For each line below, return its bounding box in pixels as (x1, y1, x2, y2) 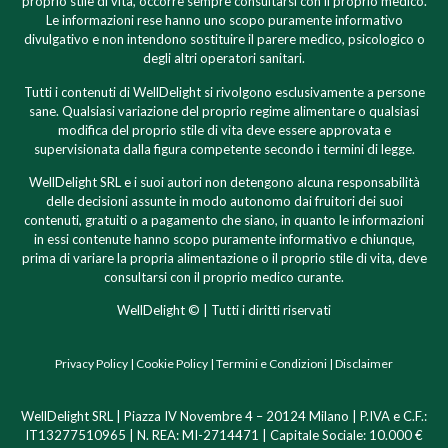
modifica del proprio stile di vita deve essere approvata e (57, 121, 391, 138)
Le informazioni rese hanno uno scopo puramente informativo (45, 12, 403, 29)
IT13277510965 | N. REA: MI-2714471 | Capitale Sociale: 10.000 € (25, 427, 423, 444)
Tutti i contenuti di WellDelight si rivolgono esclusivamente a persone (23, 83, 425, 100)
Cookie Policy (136, 355, 208, 371)
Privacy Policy (55, 355, 128, 371)
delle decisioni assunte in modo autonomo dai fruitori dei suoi (45, 193, 403, 210)
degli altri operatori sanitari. (143, 50, 305, 67)
